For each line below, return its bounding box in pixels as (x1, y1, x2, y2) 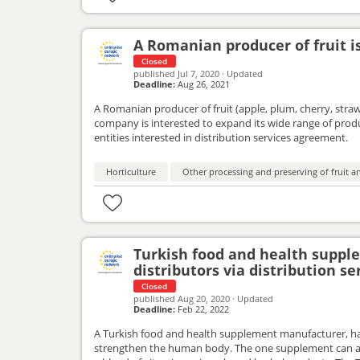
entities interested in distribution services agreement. (94, 130, 348, 145)
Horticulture (106, 166, 156, 178)
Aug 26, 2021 (175, 78, 231, 91)
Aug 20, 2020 (178, 292, 231, 305)
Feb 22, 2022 (175, 303, 230, 316)
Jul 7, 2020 (178, 67, 220, 80)
